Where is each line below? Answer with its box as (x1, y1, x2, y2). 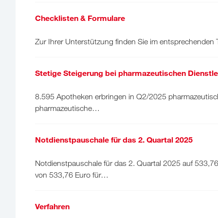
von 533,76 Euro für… (35, 170, 109, 179)
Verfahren (35, 201, 70, 211)
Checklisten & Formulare (35, 13, 125, 22)
